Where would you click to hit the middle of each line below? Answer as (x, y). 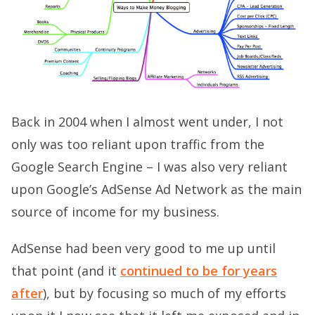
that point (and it (66, 271)
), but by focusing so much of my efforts (165, 294)
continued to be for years (199, 271)
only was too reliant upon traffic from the (138, 144)
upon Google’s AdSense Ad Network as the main (156, 189)
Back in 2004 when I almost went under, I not (147, 122)
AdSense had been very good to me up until (143, 249)
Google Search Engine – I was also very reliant (149, 167)
